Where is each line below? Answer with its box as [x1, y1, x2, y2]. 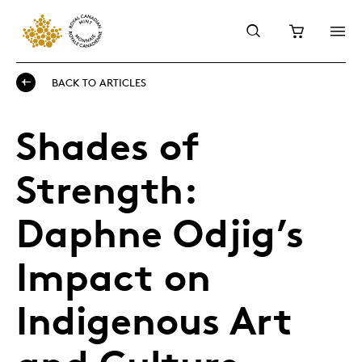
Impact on [16, 253, 211, 301]
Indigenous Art [16, 297, 293, 344]
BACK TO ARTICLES [52, 75, 146, 89]
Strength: [16, 166, 196, 213]
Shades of [16, 122, 200, 170]
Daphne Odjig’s [16, 209, 304, 257]
